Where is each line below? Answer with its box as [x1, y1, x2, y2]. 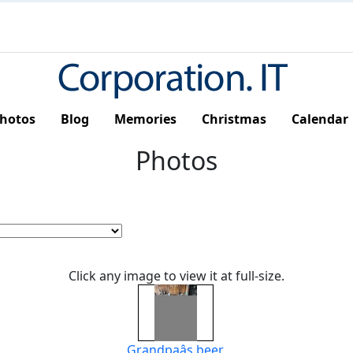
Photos [136, 143, 217, 177]
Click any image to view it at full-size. [69, 267, 284, 284]
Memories [114, 110, 176, 128]
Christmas [202, 110, 266, 128]
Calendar [292, 110, 348, 128]
